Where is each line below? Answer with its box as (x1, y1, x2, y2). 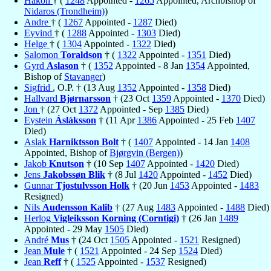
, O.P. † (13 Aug (53, 82, 117, 93)
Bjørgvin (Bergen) (109, 147, 180, 158)
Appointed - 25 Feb (157, 114, 236, 125)
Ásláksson (55, 114, 96, 125)
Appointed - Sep (98, 103, 165, 114)
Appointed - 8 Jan (113, 60, 186, 71)
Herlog (24, 212, 53, 223)
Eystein (24, 114, 55, 125)
